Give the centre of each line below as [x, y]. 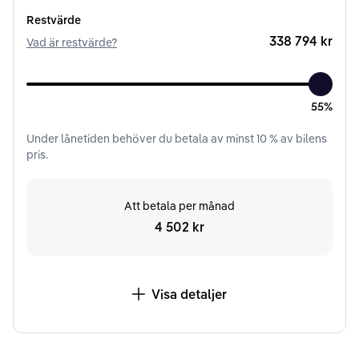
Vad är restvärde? [72, 42]
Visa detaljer [189, 294]
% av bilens [297, 138]
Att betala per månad [179, 206]
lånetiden [85, 138]
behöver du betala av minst [184, 138]
